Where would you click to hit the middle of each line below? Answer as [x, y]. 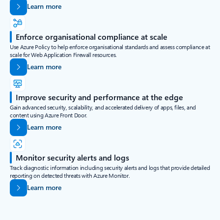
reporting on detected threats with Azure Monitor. [70, 176]
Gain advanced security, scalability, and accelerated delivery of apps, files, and [103, 107]
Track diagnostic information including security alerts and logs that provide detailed [110, 168]
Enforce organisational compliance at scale [92, 37]
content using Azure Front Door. [49, 115]
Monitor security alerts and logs [72, 158]
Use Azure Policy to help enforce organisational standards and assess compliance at [110, 47]
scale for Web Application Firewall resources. [64, 55]
